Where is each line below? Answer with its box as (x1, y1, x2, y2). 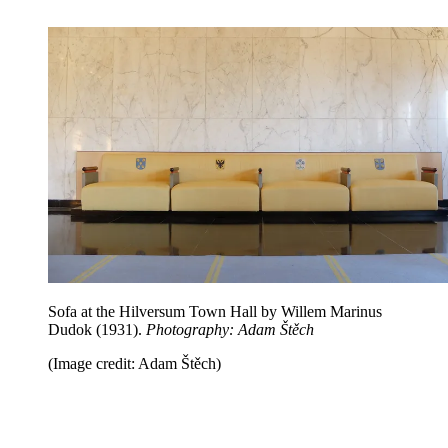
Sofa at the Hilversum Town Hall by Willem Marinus (48, 303, 382, 321)
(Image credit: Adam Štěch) (48, 355, 221, 373)
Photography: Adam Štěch (146, 321, 314, 339)
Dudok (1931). (48, 321, 146, 339)
